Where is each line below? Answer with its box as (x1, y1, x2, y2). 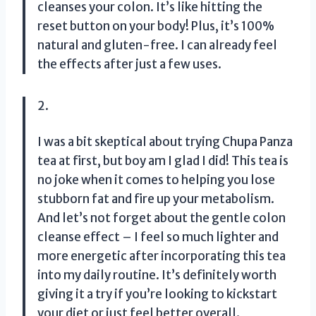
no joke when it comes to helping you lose (37, 172, 275, 188)
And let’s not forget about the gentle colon (37, 210, 286, 226)
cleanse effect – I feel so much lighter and (37, 229, 279, 245)
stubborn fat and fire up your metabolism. (37, 191, 274, 207)
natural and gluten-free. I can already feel (37, 37, 277, 54)
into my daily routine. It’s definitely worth (37, 267, 276, 284)
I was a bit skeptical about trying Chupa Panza (37, 134, 293, 150)
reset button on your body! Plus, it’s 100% (37, 18, 274, 35)
